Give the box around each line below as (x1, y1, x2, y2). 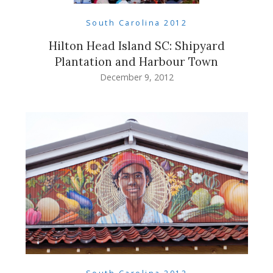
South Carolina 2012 (85, 17, 188, 28)
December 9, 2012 (99, 71, 174, 83)
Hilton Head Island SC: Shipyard (48, 38, 225, 53)
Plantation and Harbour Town (55, 54, 218, 69)
